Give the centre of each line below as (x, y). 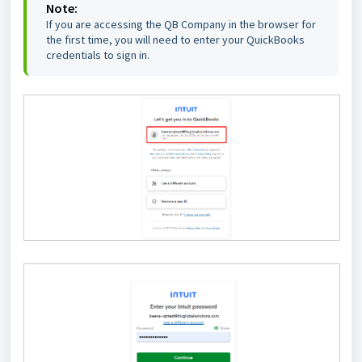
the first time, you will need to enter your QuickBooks (175, 39)
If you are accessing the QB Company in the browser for (181, 24)
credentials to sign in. (98, 55)
